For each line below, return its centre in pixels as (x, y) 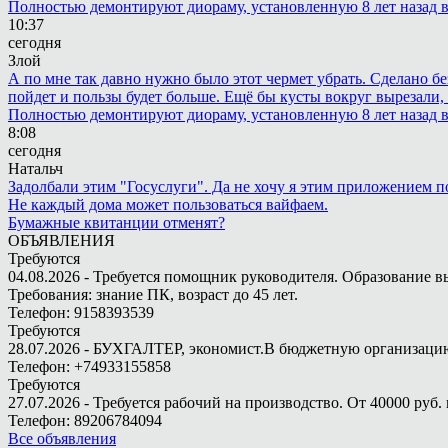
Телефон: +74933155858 (89, 366)
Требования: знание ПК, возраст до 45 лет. (153, 294)
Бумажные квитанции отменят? (116, 222)
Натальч (35, 168)
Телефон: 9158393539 (81, 312)
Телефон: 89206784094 (85, 420)
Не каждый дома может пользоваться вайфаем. (168, 204)
